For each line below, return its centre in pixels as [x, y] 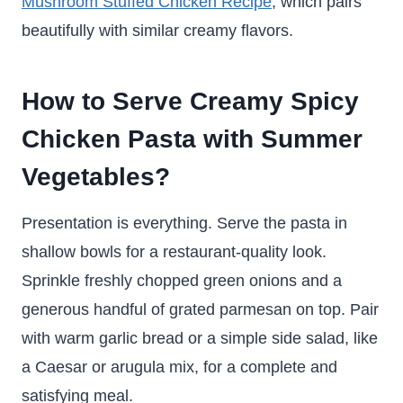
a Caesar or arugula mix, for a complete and [179, 367]
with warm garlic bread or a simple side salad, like [200, 338]
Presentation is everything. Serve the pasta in [184, 223]
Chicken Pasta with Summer [192, 139]
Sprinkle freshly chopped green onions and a [182, 281]
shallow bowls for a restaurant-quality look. [174, 252]
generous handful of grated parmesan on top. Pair [200, 309]
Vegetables [88, 177]
